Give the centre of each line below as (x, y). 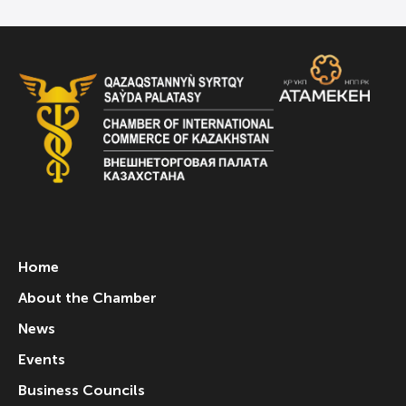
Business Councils (82, 390)
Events (42, 359)
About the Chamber (87, 297)
